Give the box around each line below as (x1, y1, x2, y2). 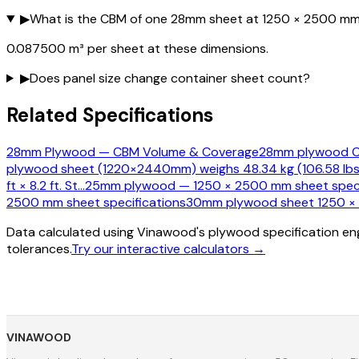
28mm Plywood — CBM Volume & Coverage (6, 143, 259, 160)
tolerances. (6, 240, 71, 257)
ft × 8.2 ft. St (6, 176, 78, 194)
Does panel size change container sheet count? (29, 70, 310, 87)
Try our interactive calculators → (71, 240, 265, 257)
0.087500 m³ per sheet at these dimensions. (6, 40, 268, 57)
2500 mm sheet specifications (6, 193, 186, 211)
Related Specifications (6, 102, 213, 127)
